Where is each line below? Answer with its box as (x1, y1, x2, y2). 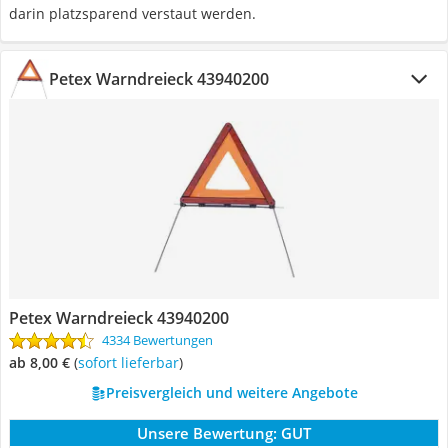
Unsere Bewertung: (137, 423, 277, 443)
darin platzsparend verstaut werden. (9, 4, 256, 23)
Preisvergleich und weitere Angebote (105, 383, 358, 402)
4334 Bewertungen (102, 331, 213, 349)
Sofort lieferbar (85, 353, 179, 372)
